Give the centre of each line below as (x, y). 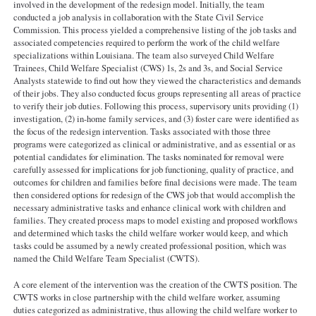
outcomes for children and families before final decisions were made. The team (155, 182)
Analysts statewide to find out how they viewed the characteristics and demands (157, 80)
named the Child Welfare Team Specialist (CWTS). (106, 258)
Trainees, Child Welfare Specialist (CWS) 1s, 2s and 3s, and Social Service (148, 68)
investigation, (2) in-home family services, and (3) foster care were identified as (156, 119)
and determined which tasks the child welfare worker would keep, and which (150, 233)
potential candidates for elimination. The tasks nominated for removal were (148, 157)
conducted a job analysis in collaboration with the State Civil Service (138, 17)
